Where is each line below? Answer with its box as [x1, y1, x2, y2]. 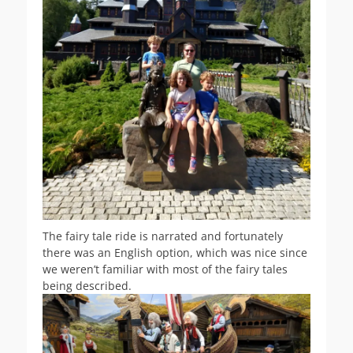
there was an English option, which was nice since [43, 245, 307, 261]
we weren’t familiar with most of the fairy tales [43, 262, 288, 277]
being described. [43, 278, 132, 294]
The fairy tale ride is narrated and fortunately [43, 229, 283, 244]
